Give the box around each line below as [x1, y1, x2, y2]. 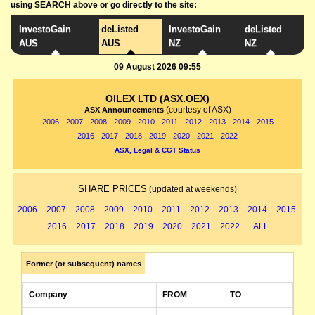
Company [29, 290, 67, 300]
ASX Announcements [84, 105, 166, 114]
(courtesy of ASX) [165, 105, 231, 115]
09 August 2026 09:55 [114, 62, 201, 72]
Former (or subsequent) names [25, 259, 141, 268]
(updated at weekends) [147, 184, 237, 194]
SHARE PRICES [78, 184, 147, 194]
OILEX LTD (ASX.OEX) [105, 93, 210, 104]
